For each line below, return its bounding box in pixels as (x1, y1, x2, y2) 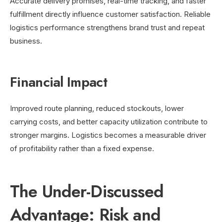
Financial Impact (10, 71, 107, 92)
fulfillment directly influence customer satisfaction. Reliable (10, 9, 211, 19)
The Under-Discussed (10, 179, 164, 204)
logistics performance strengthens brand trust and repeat (10, 22, 205, 32)
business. (10, 36, 42, 46)
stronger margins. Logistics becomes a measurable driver (10, 130, 206, 140)
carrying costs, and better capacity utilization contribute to (10, 116, 208, 126)
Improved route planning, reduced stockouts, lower (10, 103, 184, 113)
